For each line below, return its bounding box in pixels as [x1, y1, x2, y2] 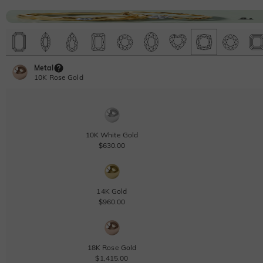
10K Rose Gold [34, 72, 83, 82]
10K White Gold [85, 130, 139, 139]
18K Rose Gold [87, 242, 137, 252]
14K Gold [96, 186, 127, 195]
